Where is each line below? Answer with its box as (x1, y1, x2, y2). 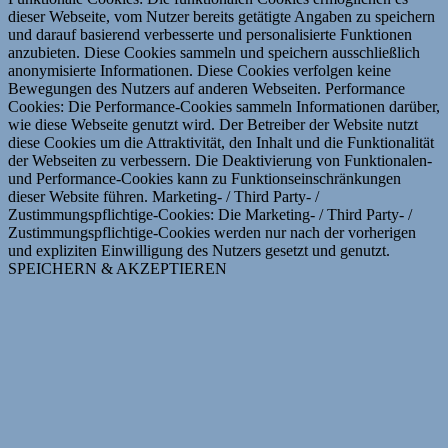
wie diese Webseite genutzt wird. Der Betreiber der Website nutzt (8, 115, 418, 133)
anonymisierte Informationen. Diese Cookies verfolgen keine (8, 61, 391, 79)
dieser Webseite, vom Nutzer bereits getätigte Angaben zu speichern (8, 7, 435, 25)
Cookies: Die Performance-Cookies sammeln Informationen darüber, (8, 97, 440, 115)
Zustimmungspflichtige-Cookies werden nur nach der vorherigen (8, 223, 416, 241)
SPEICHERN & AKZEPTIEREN (8, 259, 227, 277)
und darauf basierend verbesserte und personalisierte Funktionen (8, 25, 412, 43)
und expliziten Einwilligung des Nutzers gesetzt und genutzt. (8, 241, 390, 259)
